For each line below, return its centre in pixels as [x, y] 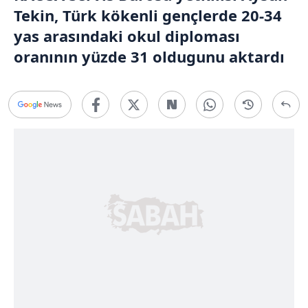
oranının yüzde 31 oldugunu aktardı [149, 56]
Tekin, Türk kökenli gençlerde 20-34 [148, 15]
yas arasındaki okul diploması [127, 36]
